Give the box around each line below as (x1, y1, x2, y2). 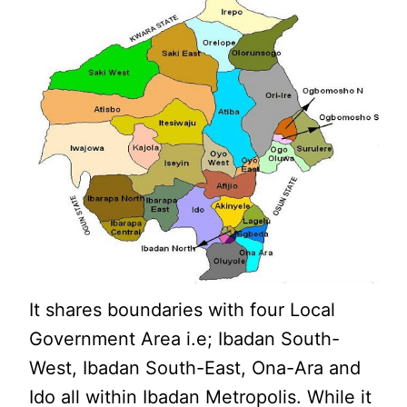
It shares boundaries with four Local (29, 298, 336, 321)
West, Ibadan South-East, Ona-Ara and (29, 356, 362, 379)
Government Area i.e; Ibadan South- (29, 327, 341, 350)
